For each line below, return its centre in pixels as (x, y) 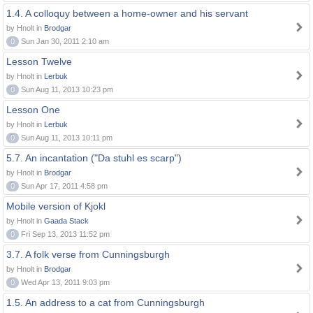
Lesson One (33, 110)
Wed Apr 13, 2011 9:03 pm (64, 282)
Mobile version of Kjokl (56, 206)
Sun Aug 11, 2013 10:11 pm (66, 138)
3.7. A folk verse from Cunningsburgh (88, 254)
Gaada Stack (66, 221)
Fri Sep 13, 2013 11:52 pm (64, 234)
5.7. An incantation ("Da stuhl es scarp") (94, 158)
